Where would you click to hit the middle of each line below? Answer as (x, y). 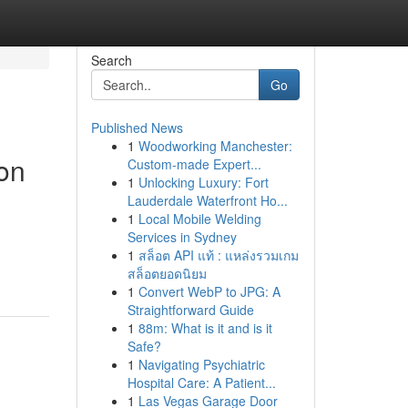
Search (111, 60)
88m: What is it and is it (205, 328)
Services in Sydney (182, 237)
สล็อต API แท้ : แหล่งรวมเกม (218, 255)
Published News (137, 127)
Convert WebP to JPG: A (209, 291)
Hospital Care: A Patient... (201, 382)
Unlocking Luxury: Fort (203, 182)
